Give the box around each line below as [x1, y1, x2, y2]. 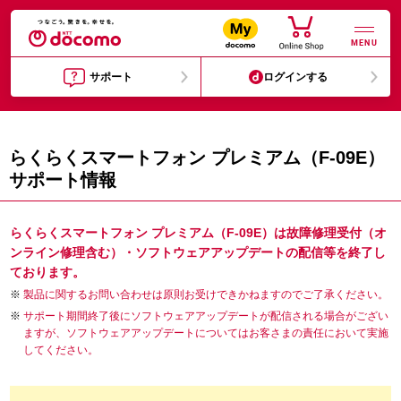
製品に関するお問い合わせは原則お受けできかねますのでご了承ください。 [23, 288, 388, 301]
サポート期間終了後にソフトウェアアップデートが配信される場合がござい [23, 310, 388, 322]
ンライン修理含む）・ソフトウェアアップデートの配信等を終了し [10, 245, 386, 260]
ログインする [263, 71, 328, 83]
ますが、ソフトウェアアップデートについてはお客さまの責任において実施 [23, 327, 388, 339]
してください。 [23, 344, 98, 356]
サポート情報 [9, 170, 116, 190]
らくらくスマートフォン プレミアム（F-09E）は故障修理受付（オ [10, 226, 387, 240]
